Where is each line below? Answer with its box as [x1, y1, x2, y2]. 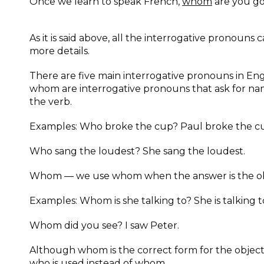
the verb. [29, 96, 72, 107]
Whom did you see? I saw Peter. [29, 220, 179, 231]
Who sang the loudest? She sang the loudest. [29, 146, 245, 157]
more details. [29, 45, 90, 57]
